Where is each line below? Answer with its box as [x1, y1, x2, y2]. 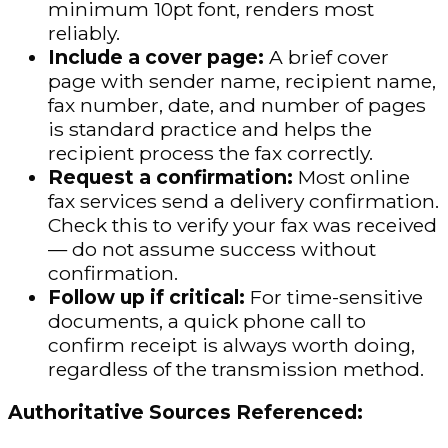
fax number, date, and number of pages [48, 93, 426, 118]
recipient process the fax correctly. [48, 141, 373, 166]
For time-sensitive [250, 285, 423, 310]
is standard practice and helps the [48, 117, 372, 142]
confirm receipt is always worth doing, [48, 333, 415, 358]
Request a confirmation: [48, 165, 298, 190]
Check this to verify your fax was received [48, 213, 437, 238]
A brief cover [269, 45, 389, 70]
